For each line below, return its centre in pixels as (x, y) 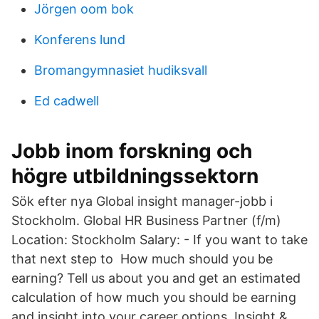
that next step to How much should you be (142, 259)
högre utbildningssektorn (135, 176)
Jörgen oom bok (84, 9)
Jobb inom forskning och (132, 151)
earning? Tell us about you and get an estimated (156, 278)
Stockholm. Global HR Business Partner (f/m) (146, 220)
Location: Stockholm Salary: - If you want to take (159, 240)
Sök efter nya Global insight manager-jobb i (142, 201)
